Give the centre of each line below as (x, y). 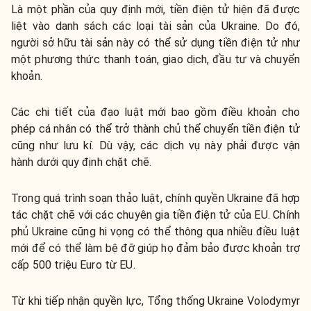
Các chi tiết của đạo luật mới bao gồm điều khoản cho (155, 112)
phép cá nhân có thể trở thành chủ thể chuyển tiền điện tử (155, 128)
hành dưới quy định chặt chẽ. (82, 162)
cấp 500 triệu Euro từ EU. (73, 264)
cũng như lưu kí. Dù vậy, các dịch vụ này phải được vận (155, 145)
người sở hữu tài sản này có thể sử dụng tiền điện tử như (155, 42)
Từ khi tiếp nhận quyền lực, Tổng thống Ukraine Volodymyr (155, 301)
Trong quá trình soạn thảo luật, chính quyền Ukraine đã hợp (155, 198)
